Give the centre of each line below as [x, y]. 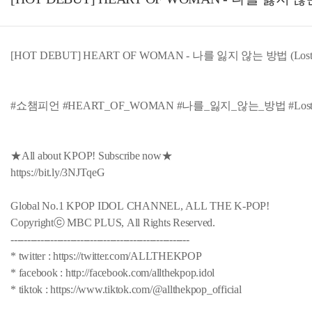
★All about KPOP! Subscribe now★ [92, 156]
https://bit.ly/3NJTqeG [58, 173]
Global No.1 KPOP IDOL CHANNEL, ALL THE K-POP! [141, 206]
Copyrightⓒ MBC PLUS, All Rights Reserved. [114, 223]
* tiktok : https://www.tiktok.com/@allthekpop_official [126, 290]
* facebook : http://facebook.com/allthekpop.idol [114, 273]
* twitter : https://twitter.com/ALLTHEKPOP [108, 256]
